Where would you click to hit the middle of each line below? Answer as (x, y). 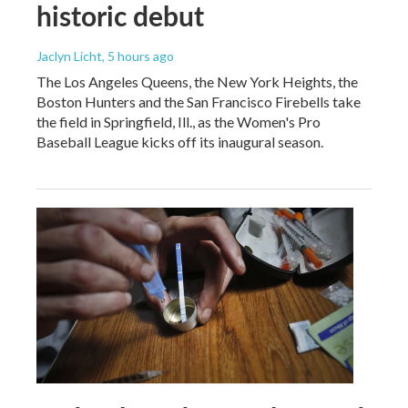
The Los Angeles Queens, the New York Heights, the (197, 81)
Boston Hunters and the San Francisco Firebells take (199, 101)
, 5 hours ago (138, 56)
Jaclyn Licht (69, 56)
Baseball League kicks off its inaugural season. (180, 141)
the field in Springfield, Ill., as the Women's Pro (178, 121)
